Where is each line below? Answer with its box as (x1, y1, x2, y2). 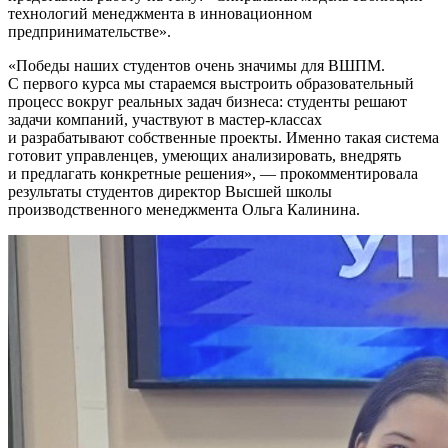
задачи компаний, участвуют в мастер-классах (8, 110, 322, 128)
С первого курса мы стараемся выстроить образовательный (8, 74, 414, 92)
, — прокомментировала (252, 164, 418, 182)
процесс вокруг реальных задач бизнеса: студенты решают (8, 92, 407, 110)
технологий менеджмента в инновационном (8, 4, 312, 22)
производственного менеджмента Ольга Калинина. (8, 200, 360, 218)
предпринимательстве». (8, 22, 171, 40)
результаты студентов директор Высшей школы (8, 182, 332, 200)
